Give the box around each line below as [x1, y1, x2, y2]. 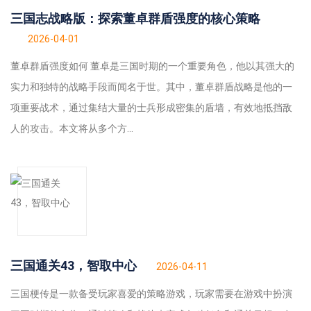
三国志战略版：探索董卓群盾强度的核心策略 [10, 11, 260, 26]
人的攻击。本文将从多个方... [10, 123, 133, 135]
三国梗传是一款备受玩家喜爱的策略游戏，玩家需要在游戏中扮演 [10, 288, 292, 300]
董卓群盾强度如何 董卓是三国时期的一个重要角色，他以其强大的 [10, 60, 294, 72]
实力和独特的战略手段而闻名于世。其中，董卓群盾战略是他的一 [10, 81, 292, 93]
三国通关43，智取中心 [10, 258, 137, 274]
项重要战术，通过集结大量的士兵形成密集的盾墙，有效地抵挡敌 [10, 102, 292, 114]
